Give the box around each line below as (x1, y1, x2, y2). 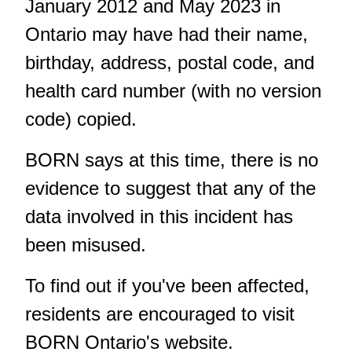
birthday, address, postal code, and (25, 52, 314, 74)
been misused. (25, 234, 146, 256)
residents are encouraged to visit (25, 303, 295, 325)
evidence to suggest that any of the (25, 178, 316, 200)
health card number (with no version (25, 80, 321, 102)
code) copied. (25, 108, 137, 130)
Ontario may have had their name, (25, 24, 308, 46)
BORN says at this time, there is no (25, 149, 318, 171)
